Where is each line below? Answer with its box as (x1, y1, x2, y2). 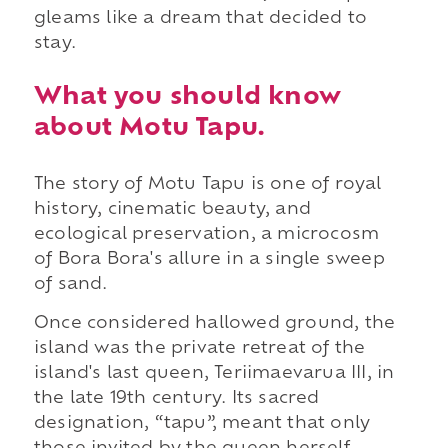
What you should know (33, 85, 341, 110)
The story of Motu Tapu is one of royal (33, 176, 382, 193)
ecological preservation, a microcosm (33, 226, 380, 243)
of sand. (33, 276, 108, 293)
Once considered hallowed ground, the (33, 316, 396, 333)
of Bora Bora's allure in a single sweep (33, 251, 385, 268)
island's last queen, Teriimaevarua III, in (33, 366, 395, 383)
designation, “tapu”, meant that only (33, 416, 371, 433)
